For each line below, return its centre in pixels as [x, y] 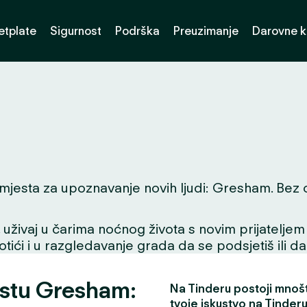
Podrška [137, 30]
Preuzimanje [206, 30]
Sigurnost [76, 30]
